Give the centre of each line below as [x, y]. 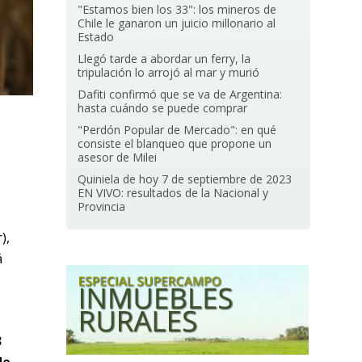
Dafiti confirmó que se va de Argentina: [180, 94]
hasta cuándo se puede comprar [163, 108]
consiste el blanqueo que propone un [175, 143]
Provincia [102, 206]
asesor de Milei [118, 157]
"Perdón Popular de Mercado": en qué [177, 130]
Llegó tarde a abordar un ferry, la [164, 59]
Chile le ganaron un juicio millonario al [177, 23]
